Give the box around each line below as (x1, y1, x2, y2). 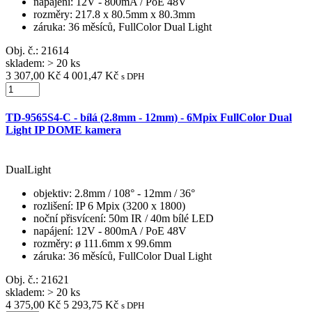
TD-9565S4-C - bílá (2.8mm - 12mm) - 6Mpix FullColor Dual (6, 111, 292, 124)
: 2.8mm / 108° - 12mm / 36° (69, 187, 195, 200)
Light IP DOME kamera (6, 124, 121, 136)
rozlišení (33, 200, 70, 212)
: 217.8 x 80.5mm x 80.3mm (70, 8, 195, 20)
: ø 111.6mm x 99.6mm (70, 237, 171, 250)
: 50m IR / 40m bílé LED (103, 212, 214, 225)
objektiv (33, 187, 69, 200)
